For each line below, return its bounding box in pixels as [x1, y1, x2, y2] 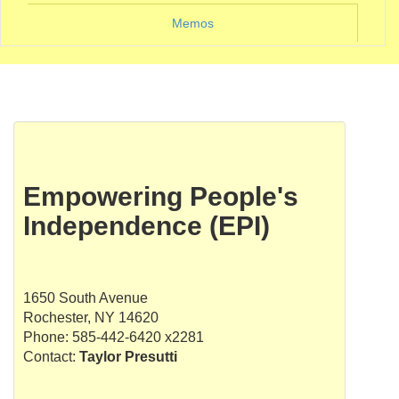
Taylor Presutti [79, 349, 177, 364]
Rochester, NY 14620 [23, 310, 159, 325]
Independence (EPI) [23, 211, 270, 240]
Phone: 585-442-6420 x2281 [23, 330, 204, 345]
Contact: [23, 349, 79, 364]
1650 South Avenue [23, 290, 148, 305]
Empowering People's [23, 182, 298, 211]
